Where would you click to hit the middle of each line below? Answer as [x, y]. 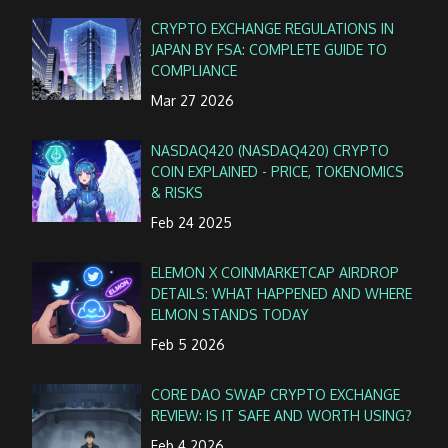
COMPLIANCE [194, 70]
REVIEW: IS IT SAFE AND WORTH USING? [282, 416]
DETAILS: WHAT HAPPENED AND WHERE [282, 293]
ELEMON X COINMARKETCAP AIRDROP [275, 272]
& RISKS [177, 192]
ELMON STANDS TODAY [230, 314]
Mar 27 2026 [193, 100]
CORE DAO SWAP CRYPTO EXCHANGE [276, 395]
